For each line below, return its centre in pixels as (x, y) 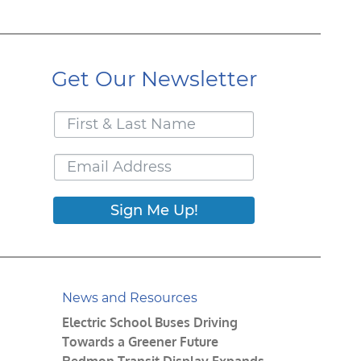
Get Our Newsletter (154, 79)
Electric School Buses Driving (150, 322)
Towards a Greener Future (140, 341)
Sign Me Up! (154, 210)
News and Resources (130, 297)
